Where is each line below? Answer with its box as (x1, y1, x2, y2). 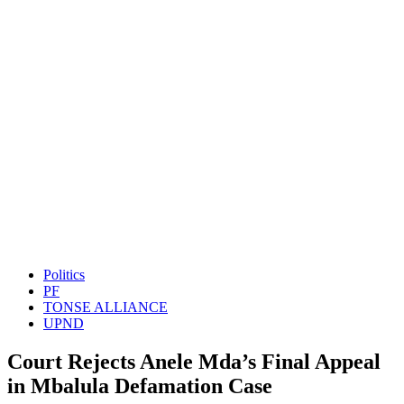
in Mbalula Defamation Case (7, 373, 272, 398)
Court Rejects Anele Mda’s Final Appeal (7, 349, 381, 373)
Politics (43, 267, 85, 282)
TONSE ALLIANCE (43, 299, 168, 315)
